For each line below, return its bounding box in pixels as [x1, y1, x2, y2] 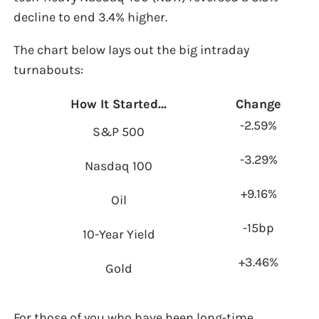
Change [236, 96, 282, 113]
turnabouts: [14, 62, 84, 78]
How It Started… [70, 96, 167, 113]
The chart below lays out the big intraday [14, 42, 250, 58]
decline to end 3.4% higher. [14, 9, 168, 26]
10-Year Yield [82, 226, 155, 243]
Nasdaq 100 [85, 158, 153, 174]
